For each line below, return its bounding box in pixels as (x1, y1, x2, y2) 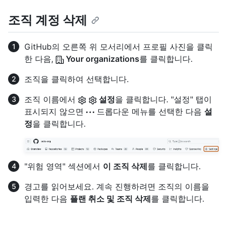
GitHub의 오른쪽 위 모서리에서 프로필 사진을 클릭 (24, 41, 213, 52)
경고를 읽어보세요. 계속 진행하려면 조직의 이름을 (24, 181, 209, 192)
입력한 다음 (24, 193, 70, 204)
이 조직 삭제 (103, 161, 147, 171)
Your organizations (64, 53, 139, 64)
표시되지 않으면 (24, 106, 86, 117)
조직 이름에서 (24, 94, 78, 104)
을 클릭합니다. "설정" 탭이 (115, 94, 212, 104)
